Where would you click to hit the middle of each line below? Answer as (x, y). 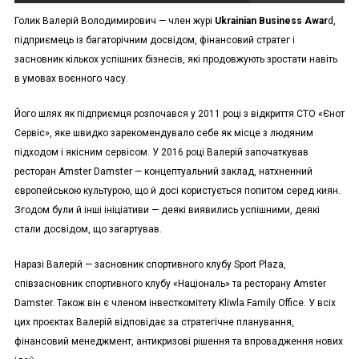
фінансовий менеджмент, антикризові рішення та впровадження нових (178, 342)
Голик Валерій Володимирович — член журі (114, 21)
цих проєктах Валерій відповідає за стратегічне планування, (154, 323)
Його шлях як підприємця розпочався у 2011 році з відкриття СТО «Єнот (179, 114)
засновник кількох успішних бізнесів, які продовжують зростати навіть (175, 60)
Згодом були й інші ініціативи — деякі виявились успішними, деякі (167, 210)
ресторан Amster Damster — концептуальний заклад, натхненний (163, 172)
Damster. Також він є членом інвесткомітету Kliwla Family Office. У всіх (175, 303)
